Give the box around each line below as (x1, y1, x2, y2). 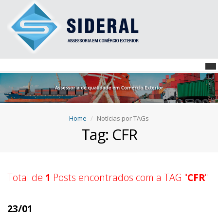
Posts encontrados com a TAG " (51, 171, 187, 184)
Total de (7, 171, 45, 184)
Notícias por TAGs (97, 114, 149, 123)
